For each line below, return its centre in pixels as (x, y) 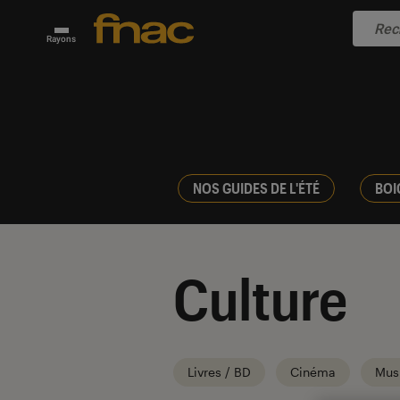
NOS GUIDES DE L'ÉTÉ (256, 187)
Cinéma (313, 371)
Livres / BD (219, 371)
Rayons (61, 39)
